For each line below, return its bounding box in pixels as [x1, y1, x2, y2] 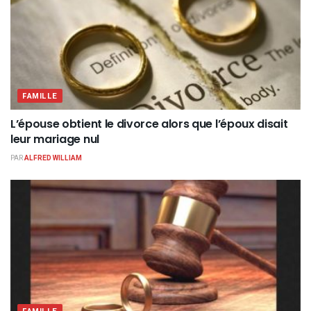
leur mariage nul [10, 131, 99, 148]
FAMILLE [22, 90, 58, 103]
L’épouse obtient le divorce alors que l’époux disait [10, 116, 288, 133]
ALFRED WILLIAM [24, 153, 82, 164]
